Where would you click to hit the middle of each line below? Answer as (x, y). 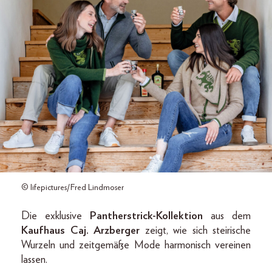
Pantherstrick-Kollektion (146, 216)
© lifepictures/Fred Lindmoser (73, 187)
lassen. (34, 260)
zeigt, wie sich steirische (195, 230)
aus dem (227, 216)
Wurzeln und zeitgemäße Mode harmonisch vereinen (136, 245)
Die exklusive (56, 216)
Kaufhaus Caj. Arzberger (80, 230)
